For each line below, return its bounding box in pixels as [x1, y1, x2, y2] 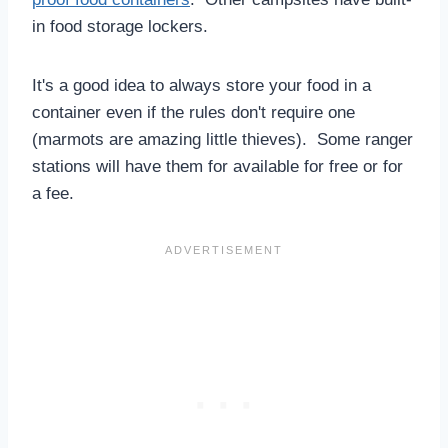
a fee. [32, 183, 74, 203]
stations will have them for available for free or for [32, 156, 403, 176]
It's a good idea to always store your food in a [32, 75, 371, 95]
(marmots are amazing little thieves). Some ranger [32, 129, 413, 149]
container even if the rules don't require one [32, 102, 355, 122]
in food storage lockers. [32, 16, 208, 36]
